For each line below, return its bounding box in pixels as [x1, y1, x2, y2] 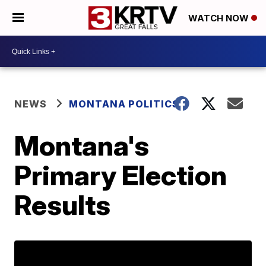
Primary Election [14, 159, 227, 192]
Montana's [14, 129, 150, 162]
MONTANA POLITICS [69, 98, 180, 110]
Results [14, 188, 111, 221]
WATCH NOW [188, 12, 251, 24]
